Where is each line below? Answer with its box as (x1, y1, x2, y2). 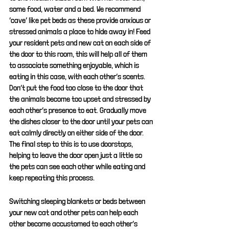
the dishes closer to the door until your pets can (9, 117, 154, 126)
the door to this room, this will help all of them (9, 49, 149, 59)
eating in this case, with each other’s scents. (9, 72, 147, 81)
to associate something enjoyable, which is (9, 60, 141, 70)
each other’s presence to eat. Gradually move (9, 105, 148, 115)
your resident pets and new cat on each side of (9, 38, 152, 48)
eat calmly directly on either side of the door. (9, 128, 145, 138)
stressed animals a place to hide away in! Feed (9, 27, 152, 36)
